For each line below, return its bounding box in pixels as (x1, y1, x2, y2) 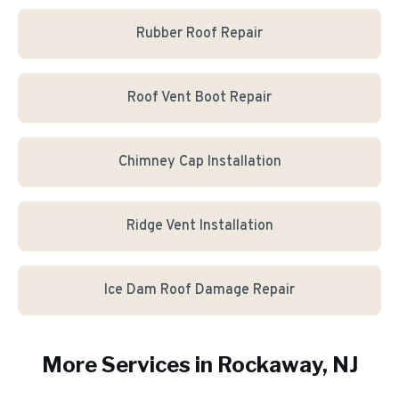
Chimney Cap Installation (118, 153, 281, 171)
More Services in (41, 352, 217, 378)
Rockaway (216, 352, 322, 378)
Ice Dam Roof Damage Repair (104, 281, 295, 299)
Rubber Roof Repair (136, 25, 263, 43)
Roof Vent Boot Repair (127, 89, 272, 107)
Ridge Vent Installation (126, 217, 273, 235)
